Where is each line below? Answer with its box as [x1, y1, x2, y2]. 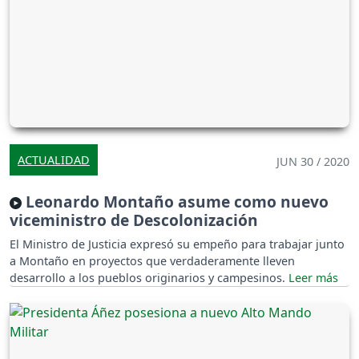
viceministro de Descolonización [10, 208, 258, 231]
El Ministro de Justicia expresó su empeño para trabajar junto [10, 236, 345, 252]
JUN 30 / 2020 [276, 153, 349, 169]
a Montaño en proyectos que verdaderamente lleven [10, 252, 295, 268]
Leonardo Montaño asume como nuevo [22, 190, 329, 212]
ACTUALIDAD [18, 151, 90, 167]
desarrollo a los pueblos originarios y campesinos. [10, 269, 288, 285]
